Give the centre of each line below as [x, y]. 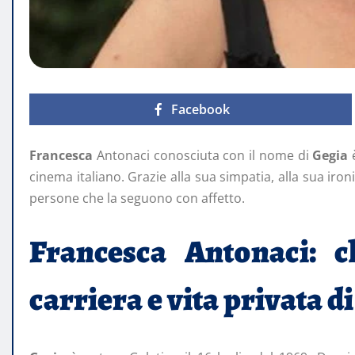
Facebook [200, 109]
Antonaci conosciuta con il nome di [203, 155]
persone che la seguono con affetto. [137, 198]
